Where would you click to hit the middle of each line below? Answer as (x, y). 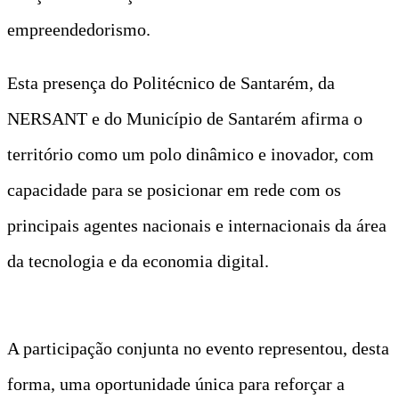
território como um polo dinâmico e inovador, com (191, 154)
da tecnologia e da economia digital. (138, 261)
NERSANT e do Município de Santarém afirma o (185, 118)
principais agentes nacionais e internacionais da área (197, 225)
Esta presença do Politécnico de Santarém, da (171, 82)
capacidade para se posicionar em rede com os (174, 189)
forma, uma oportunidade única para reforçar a (176, 383)
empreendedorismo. (79, 29)
